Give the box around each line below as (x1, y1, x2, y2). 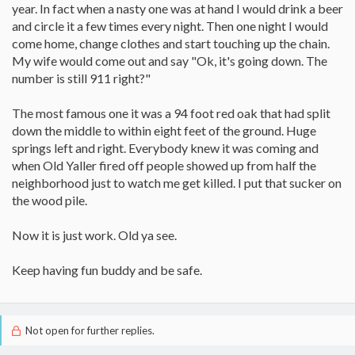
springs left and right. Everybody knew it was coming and (12, 140, 319, 155)
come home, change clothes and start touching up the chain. (12, 36, 330, 51)
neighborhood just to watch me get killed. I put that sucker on (12, 175, 342, 190)
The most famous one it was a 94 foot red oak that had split (12, 105, 330, 120)
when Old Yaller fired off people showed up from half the (12, 158, 316, 173)
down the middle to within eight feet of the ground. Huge (12, 123, 316, 138)
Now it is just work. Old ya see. (12, 227, 177, 242)
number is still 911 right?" (12, 71, 151, 86)
